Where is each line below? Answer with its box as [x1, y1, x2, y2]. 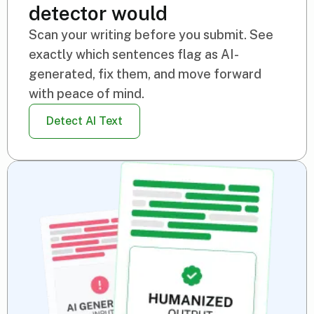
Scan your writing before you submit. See [29, 27, 273, 43]
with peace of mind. [29, 86, 144, 102]
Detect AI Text [46, 114, 123, 128]
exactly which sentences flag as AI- [29, 47, 239, 62]
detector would [29, 1, 168, 25]
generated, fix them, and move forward [29, 67, 261, 82]
